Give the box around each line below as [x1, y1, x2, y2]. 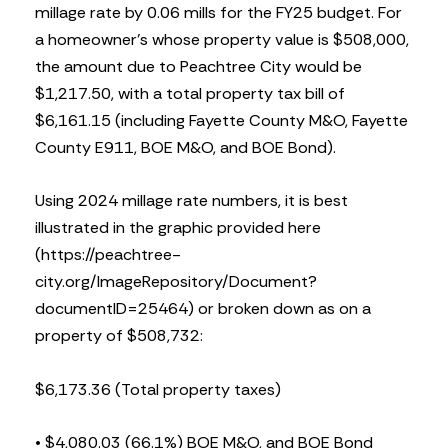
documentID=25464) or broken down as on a [35, 298, 371, 320]
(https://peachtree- [35, 244, 181, 266]
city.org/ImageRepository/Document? [35, 271, 317, 293]
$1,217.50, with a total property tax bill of [35, 83, 345, 105]
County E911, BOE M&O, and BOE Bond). [35, 137, 336, 159]
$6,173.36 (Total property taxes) [35, 378, 281, 400]
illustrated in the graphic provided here [35, 217, 321, 239]
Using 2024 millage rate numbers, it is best [35, 190, 348, 212]
